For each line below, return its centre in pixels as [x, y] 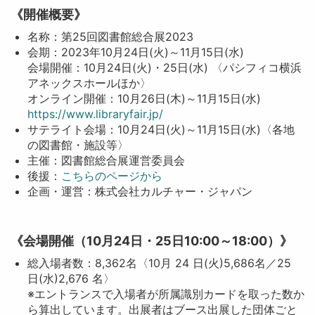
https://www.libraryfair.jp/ [95, 114]
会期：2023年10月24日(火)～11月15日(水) [135, 52]
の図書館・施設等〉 [78, 145]
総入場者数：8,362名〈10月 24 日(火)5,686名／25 [159, 263]
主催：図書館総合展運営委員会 [106, 160]
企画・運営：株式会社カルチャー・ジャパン [140, 191]
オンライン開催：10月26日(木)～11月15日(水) [149, 98]
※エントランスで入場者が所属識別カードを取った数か [166, 294]
